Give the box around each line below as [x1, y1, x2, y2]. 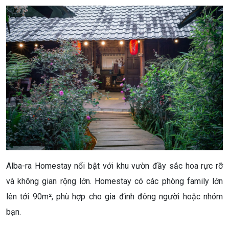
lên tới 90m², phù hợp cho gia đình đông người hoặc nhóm [6, 191, 223, 201]
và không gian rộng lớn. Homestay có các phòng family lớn [6, 176, 223, 186]
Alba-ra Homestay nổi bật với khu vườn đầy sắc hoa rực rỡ [6, 161, 223, 171]
